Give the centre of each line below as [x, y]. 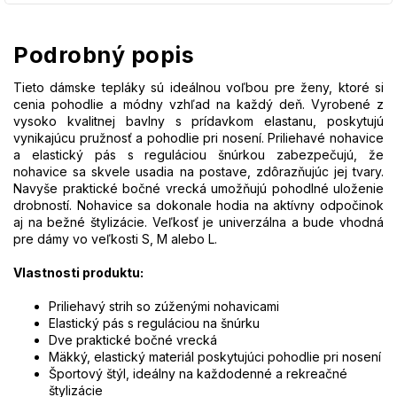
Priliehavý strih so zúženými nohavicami [164, 307]
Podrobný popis [104, 55]
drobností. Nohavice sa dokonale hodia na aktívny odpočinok [198, 206]
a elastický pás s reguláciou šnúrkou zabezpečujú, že [198, 155]
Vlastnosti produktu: [78, 273]
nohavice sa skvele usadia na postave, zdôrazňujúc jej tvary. [198, 172]
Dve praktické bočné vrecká [133, 340]
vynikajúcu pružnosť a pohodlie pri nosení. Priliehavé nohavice [198, 138]
